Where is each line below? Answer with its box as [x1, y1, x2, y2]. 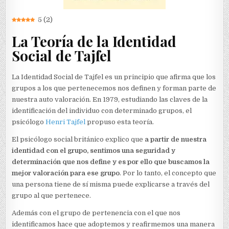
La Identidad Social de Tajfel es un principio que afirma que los [12, 73, 216, 81]
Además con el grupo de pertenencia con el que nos [12, 209, 181, 217]
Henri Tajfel [45, 118, 86, 126]
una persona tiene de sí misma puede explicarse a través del [12, 180, 210, 188]
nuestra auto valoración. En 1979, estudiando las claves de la [12, 95, 208, 103]
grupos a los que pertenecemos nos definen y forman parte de [12, 84, 217, 92]
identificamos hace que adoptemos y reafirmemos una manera [12, 220, 215, 228]
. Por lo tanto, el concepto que [120, 169, 217, 177]
